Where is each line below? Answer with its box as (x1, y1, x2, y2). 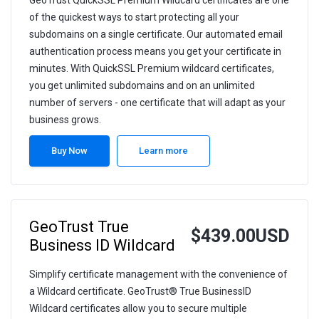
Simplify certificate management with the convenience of (29, 268, 288, 281)
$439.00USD (191, 226, 290, 247)
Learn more (139, 145, 188, 157)
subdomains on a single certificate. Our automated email (29, 28, 283, 41)
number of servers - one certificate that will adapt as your (29, 97, 286, 109)
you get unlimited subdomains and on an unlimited (29, 80, 255, 92)
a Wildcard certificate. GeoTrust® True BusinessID (29, 286, 251, 298)
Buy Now (51, 145, 88, 157)
